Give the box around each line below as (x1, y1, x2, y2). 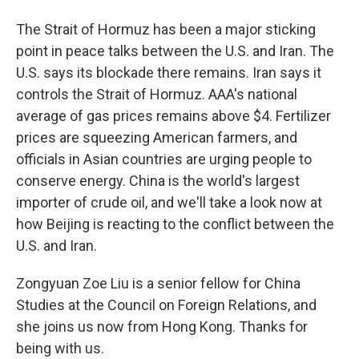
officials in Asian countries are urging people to (16, 151, 312, 167)
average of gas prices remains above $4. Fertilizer (16, 107, 331, 124)
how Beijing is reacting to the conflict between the (16, 216, 334, 232)
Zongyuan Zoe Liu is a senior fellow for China (16, 275, 301, 292)
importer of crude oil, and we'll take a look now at (16, 194, 322, 211)
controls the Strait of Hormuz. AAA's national (16, 86, 297, 103)
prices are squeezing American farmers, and (16, 129, 297, 146)
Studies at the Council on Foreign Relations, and (16, 296, 317, 313)
